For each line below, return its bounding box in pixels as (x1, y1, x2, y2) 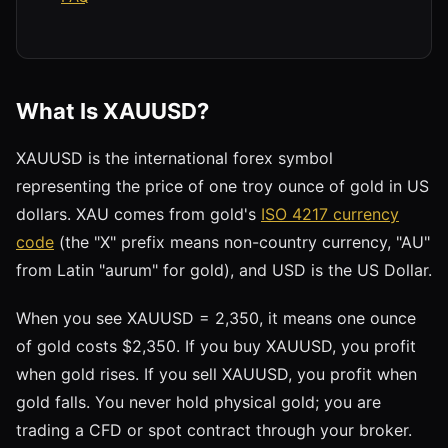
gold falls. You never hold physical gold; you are (16, 391, 381, 412)
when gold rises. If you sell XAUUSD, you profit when (16, 363, 417, 384)
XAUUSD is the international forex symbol (16, 147, 333, 168)
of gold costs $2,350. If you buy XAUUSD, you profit (16, 335, 416, 356)
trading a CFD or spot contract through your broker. (16, 419, 412, 440)
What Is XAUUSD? (16, 97, 209, 124)
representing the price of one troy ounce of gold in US (16, 175, 429, 196)
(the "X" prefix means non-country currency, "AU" (54, 231, 430, 252)
